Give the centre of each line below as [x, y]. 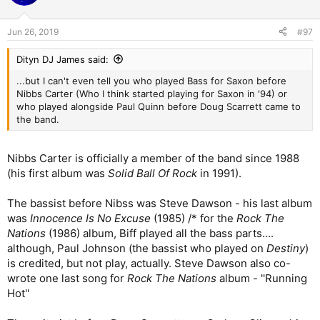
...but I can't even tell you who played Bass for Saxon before [151, 80]
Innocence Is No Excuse [90, 219]
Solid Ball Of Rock [154, 174]
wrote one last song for [67, 279]
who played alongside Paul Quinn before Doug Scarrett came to [159, 106]
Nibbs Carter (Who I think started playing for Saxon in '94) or [152, 93]
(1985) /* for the [194, 219]
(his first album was [57, 174]
